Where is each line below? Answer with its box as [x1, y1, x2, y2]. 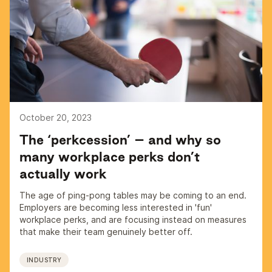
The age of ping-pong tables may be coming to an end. [19, 190, 246, 200]
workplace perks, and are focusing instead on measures [19, 214, 246, 225]
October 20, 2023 [19, 112, 92, 123]
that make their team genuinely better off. [19, 226, 192, 237]
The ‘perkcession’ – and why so [19, 132, 221, 147]
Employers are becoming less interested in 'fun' [19, 202, 212, 212]
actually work [19, 166, 107, 181]
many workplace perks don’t [19, 149, 200, 164]
